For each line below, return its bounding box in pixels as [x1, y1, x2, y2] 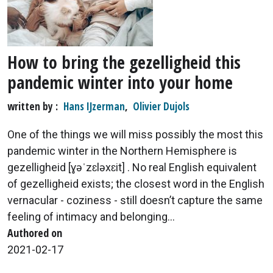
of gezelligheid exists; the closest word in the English [7, 177, 264, 190]
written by [7, 99, 55, 113]
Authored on [7, 225, 62, 240]
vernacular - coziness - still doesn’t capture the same [7, 193, 263, 207]
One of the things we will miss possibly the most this [7, 127, 263, 141]
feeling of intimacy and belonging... [7, 210, 175, 223]
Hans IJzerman [63, 99, 125, 113]
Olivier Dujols [133, 99, 190, 113]
